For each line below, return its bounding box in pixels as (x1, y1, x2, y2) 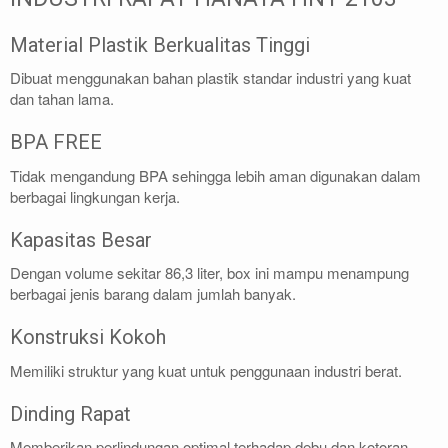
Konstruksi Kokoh (10, 325, 166, 350)
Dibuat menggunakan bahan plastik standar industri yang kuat (10, 67, 411, 89)
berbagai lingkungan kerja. (10, 185, 180, 207)
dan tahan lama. (10, 88, 114, 110)
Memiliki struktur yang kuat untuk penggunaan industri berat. (10, 359, 402, 381)
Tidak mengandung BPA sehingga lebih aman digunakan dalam (10, 164, 421, 186)
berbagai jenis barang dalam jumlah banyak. (10, 283, 296, 305)
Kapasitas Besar (10, 227, 152, 252)
